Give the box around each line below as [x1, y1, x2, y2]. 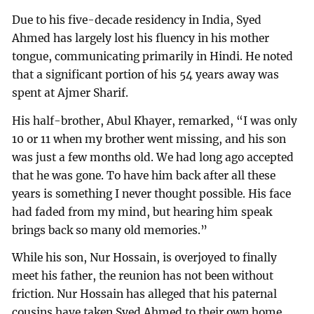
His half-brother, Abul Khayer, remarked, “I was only [12, 114, 298, 128]
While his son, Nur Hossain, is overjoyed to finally [12, 251, 278, 265]
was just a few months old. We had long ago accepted [12, 150, 294, 164]
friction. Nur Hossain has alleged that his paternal [12, 287, 278, 301]
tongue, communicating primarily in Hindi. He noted [12, 49, 294, 63]
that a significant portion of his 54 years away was [12, 67, 280, 81]
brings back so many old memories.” [12, 223, 208, 237]
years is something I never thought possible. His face [12, 186, 292, 200]
